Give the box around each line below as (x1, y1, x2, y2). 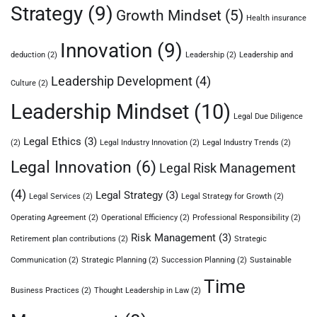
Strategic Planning (81, 255, 146, 265)
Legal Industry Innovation (100, 138, 188, 147)
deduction (11, 50, 45, 59)
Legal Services (29, 192, 81, 201)
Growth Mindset (116, 7, 221, 24)
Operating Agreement (11, 213, 86, 222)
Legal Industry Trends (202, 138, 279, 147)
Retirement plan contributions (11, 234, 116, 243)
